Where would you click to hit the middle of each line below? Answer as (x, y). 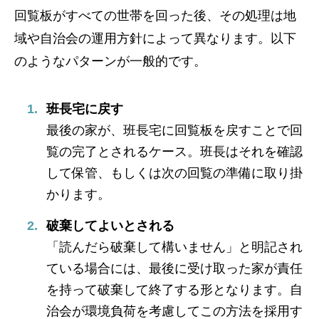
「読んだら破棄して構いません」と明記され (174, 247)
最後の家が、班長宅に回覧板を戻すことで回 (174, 131)
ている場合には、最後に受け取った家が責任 (174, 269)
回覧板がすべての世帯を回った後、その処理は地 (155, 16)
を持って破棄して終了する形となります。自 (174, 290)
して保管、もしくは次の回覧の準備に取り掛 (174, 173)
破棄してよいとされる (110, 226)
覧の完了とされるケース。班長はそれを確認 (174, 152)
